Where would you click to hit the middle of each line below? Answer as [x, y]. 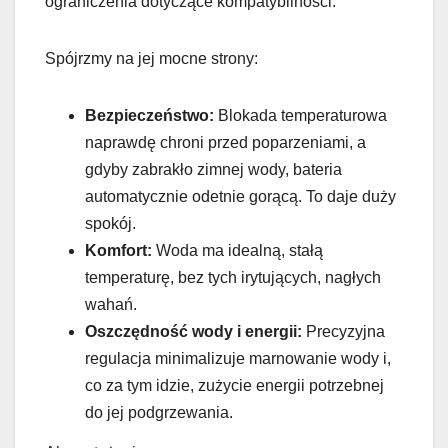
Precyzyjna [343, 331]
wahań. [111, 304]
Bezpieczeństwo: [149, 115]
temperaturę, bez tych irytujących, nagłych [233, 277]
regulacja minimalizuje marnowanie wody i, [238, 358]
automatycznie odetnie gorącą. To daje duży [240, 196]
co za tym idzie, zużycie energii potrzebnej [234, 385]
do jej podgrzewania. [159, 412]
